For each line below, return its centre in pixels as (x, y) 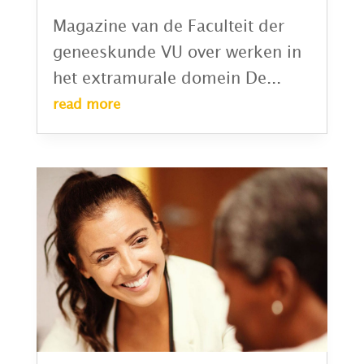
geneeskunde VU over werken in (177, 52)
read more (86, 104)
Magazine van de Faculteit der (168, 26)
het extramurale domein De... (167, 78)
